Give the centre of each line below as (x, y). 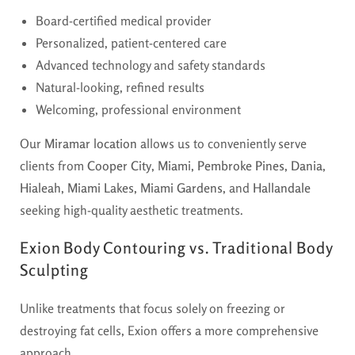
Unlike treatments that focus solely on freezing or (153, 308)
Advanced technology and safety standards (151, 65)
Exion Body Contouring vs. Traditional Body (176, 247)
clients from (53, 165)
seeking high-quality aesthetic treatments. (132, 210)
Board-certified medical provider (124, 20)
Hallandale (282, 187)
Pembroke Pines (241, 165)
